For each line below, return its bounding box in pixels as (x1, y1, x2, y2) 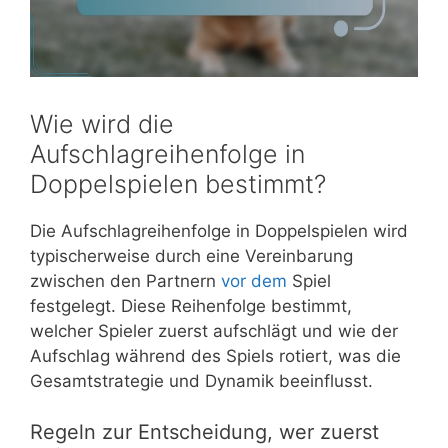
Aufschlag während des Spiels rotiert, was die (30, 346, 401, 367)
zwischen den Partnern (30, 271, 221, 292)
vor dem (221, 271, 287, 292)
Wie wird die (30, 109, 174, 140)
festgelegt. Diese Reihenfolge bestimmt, (30, 296, 352, 317)
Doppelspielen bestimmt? (30, 169, 326, 200)
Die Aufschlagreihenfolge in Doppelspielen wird (30, 221, 408, 242)
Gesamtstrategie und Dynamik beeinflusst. (30, 371, 373, 392)
